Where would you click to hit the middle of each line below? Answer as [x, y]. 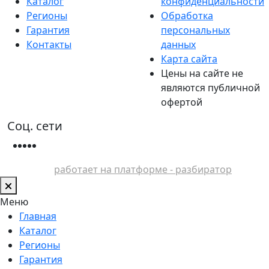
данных [178, 44]
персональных [195, 30]
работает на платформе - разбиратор [143, 169]
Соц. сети [35, 125]
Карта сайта [189, 59]
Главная [38, 216]
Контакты [49, 44]
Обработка [187, 15]
